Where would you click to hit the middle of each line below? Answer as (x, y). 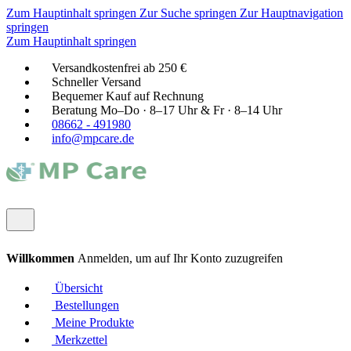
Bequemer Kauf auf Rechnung (128, 96)
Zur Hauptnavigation (291, 13)
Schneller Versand (96, 82)
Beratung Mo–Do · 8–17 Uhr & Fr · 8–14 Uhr (167, 110)
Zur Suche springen (190, 13)
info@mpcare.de (93, 138)
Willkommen (42, 258)
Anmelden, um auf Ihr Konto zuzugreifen (180, 258)
